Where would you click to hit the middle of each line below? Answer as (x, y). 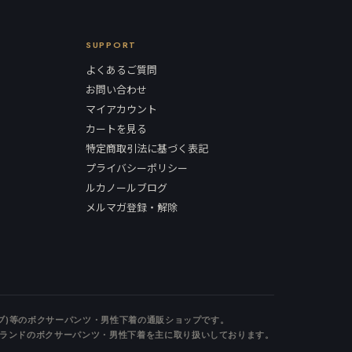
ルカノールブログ (126, 187)
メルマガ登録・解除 (131, 207)
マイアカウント (121, 108)
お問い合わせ (116, 89)
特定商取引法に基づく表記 (147, 148)
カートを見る (116, 128)
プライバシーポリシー (136, 167)
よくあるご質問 (121, 69)
